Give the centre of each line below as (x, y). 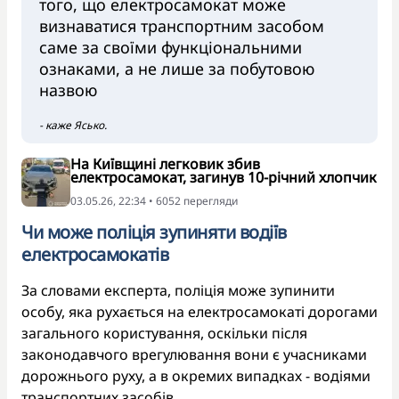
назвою (70, 90)
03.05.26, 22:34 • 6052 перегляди (154, 200)
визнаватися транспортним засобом (182, 25)
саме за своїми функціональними (171, 47)
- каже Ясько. (74, 125)
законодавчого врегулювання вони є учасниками (194, 354)
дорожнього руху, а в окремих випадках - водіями (196, 375)
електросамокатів (95, 254)
